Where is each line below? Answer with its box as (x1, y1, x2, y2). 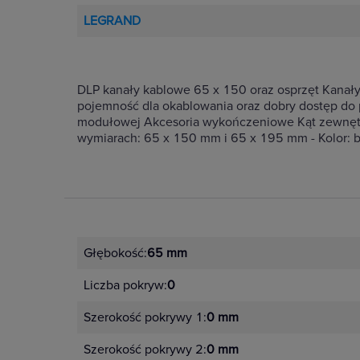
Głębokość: (84, 245, 147, 261)
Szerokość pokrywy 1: (84, 309, 207, 325)
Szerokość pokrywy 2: (84, 342, 207, 358)
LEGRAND (84, 13, 141, 29)
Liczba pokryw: (84, 277, 167, 293)
